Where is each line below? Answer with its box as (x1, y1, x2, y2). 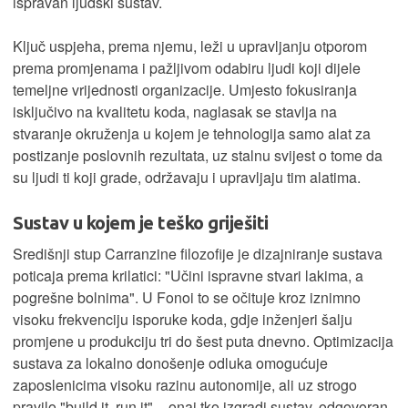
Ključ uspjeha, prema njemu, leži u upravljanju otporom (13, 36, 367, 57)
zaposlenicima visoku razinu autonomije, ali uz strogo (13, 374, 357, 396)
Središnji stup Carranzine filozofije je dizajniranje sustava (13, 243, 382, 265)
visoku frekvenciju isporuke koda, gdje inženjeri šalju (13, 309, 352, 331)
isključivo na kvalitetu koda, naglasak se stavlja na (13, 101, 337, 123)
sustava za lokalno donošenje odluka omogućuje (13, 352, 328, 374)
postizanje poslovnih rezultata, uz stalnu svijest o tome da (13, 145, 382, 167)
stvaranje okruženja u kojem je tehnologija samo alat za (13, 123, 371, 145)
